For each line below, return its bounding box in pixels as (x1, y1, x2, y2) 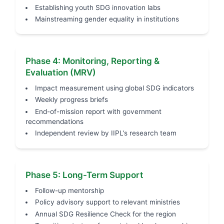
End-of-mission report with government (34, 107, 161, 115)
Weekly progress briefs (34, 95, 108, 104)
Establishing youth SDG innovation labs (34, 3, 160, 11)
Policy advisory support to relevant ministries (34, 198, 180, 206)
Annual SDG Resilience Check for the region (34, 209, 176, 218)
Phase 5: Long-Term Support (25, 169, 144, 180)
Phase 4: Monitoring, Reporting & (25, 55, 160, 66)
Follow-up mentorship (34, 186, 104, 194)
